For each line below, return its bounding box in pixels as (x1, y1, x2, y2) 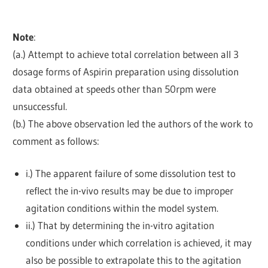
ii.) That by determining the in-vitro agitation (25, 219, 214, 232)
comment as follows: (13, 134, 100, 147)
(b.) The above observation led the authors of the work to (13, 117, 254, 130)
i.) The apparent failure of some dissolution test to (25, 167, 236, 180)
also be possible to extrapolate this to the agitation (25, 254, 241, 267)
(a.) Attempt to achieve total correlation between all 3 (13, 47, 239, 60)
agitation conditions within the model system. (25, 202, 218, 215)
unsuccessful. (13, 99, 68, 112)
